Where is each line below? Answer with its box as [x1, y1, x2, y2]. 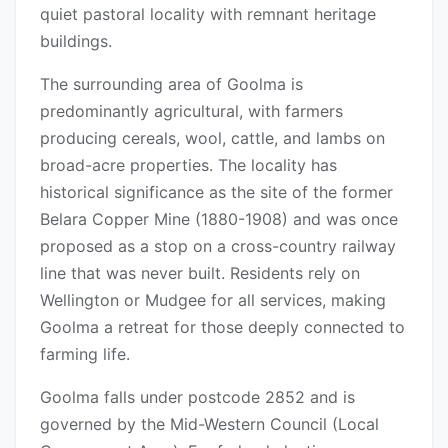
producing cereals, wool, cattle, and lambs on [40, 128, 385, 149]
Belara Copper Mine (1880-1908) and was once [40, 209, 398, 230]
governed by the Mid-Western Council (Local [40, 414, 379, 435]
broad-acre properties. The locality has [40, 155, 337, 176]
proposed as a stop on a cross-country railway [40, 236, 396, 257]
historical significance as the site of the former [40, 182, 393, 203]
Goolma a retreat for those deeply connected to [40, 317, 405, 338]
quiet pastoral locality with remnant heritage [40, 4, 376, 25]
